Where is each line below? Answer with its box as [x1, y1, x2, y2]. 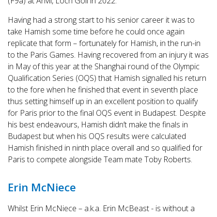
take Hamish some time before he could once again [8, 26, 185, 37]
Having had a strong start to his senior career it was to [8, 14, 195, 25]
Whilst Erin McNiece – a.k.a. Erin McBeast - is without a [8, 202, 195, 214]
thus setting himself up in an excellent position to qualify [8, 95, 198, 107]
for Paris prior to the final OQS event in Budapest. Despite [8, 107, 206, 118]
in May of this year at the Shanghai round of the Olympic [8, 61, 200, 72]
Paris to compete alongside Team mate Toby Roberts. [8, 154, 192, 165]
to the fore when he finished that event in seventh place [8, 84, 198, 95]
